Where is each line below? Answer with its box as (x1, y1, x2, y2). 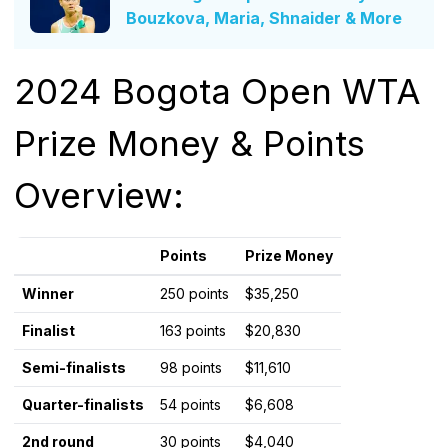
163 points (160, 321, 226, 339)
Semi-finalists (22, 358, 126, 376)
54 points (160, 395, 221, 413)
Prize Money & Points (14, 121, 365, 164)
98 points (160, 358, 222, 376)
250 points (160, 284, 229, 302)
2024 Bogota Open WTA (14, 69, 421, 112)
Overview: (14, 173, 184, 216)
